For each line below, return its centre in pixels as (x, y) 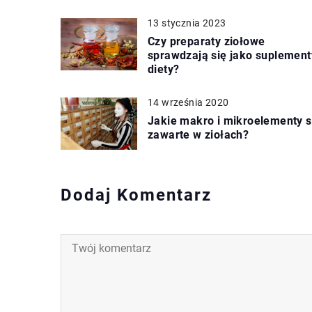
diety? (164, 69)
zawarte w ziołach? (198, 134)
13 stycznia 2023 (187, 23)
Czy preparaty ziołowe (206, 41)
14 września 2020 (188, 102)
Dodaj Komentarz (136, 195)
